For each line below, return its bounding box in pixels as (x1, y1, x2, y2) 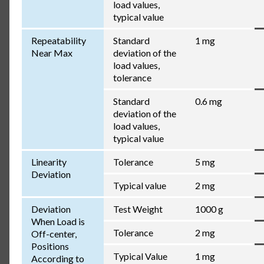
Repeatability (31, 35, 86, 47)
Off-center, (31, 228, 77, 240)
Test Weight (113, 203, 163, 215)
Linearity (31, 156, 67, 168)
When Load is (31, 216, 85, 227)
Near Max (31, 47, 72, 59)
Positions (31, 240, 69, 252)
